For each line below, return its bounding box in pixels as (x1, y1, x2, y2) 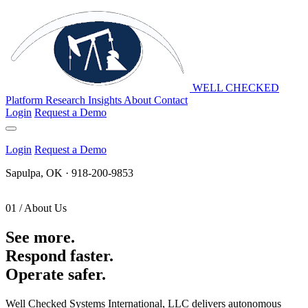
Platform (5, 94, 45, 106)
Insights (88, 94, 124, 106)
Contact (154, 94, 188, 106)
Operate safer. (5, 265, 106, 283)
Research (45, 94, 88, 106)
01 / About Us (5, 202, 67, 214)
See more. (5, 228, 75, 246)
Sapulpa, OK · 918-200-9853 (5, 167, 133, 179)
